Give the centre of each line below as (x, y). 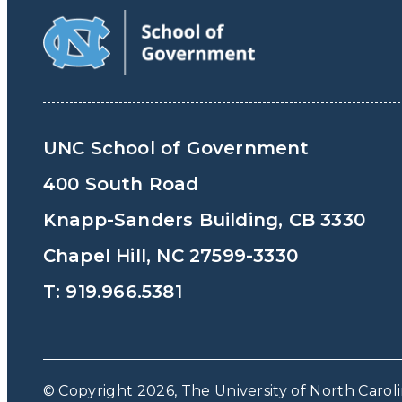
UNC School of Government (176, 148)
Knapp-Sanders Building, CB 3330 (204, 219)
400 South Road (121, 184)
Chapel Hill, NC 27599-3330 (170, 255)
